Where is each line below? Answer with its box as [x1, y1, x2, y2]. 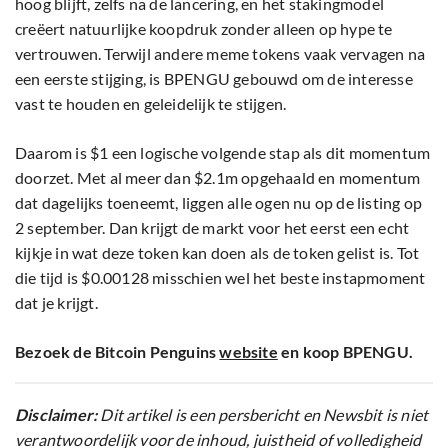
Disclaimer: [15, 404, 98, 424]
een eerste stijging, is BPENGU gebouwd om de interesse [15, 68, 413, 88]
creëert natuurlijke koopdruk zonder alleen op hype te [15, 18, 393, 38]
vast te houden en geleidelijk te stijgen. [15, 93, 287, 113]
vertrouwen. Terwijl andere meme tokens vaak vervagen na [15, 43, 426, 63]
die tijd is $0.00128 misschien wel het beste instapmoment [15, 267, 426, 287]
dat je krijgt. [15, 292, 98, 312]
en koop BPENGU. [277, 341, 414, 361]
